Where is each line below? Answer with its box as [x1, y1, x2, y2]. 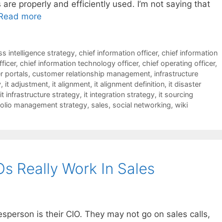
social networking [112, 101, 171, 110]
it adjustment [5, 80, 48, 89]
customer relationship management [32, 69, 150, 78]
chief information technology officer [20, 59, 138, 68]
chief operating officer [142, 59, 215, 68]
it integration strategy [84, 90, 155, 99]
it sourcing [159, 90, 193, 99]
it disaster [168, 80, 201, 89]
